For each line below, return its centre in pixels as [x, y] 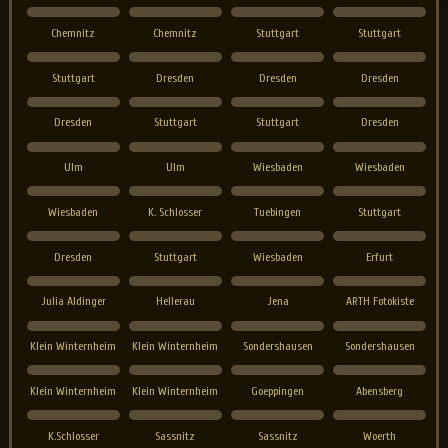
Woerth [380, 435]
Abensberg [380, 390]
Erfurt [380, 256]
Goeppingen [278, 390]
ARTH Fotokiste [379, 301]
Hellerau [175, 301]
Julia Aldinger [73, 301]
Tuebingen [278, 211]
